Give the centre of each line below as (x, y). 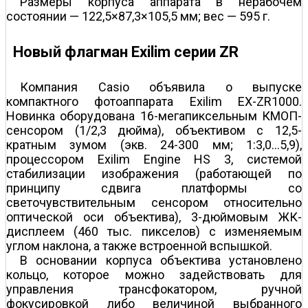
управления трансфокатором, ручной (154, 289)
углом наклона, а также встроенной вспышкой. (139, 245)
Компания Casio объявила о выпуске (161, 87)
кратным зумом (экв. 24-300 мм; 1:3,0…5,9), (154, 144)
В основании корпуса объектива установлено (161, 260)
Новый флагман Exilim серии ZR (126, 52)
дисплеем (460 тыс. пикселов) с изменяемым (154, 231)
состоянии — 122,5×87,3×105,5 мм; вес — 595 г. (138, 16)
